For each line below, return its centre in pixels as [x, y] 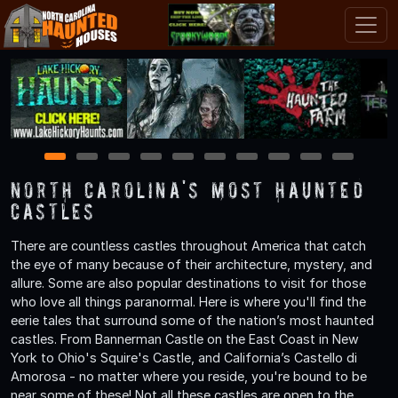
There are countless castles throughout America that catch [188, 245]
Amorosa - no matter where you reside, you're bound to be [189, 376]
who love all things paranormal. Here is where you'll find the [188, 301]
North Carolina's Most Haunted [188, 189]
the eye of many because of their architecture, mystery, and [191, 264]
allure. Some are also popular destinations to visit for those [188, 283]
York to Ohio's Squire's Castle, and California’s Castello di [184, 357]
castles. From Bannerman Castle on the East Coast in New [185, 338]
